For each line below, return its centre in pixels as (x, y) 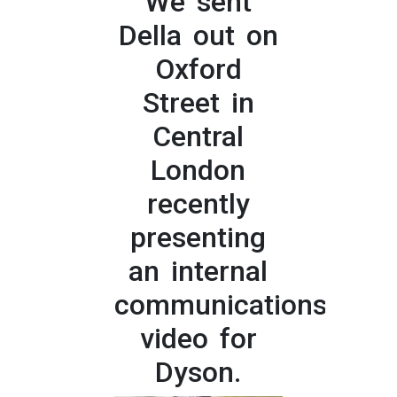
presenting (198, 238)
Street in (198, 103)
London (198, 171)
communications (220, 305)
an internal (198, 272)
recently (198, 204)
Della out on (198, 36)
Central (198, 137)
